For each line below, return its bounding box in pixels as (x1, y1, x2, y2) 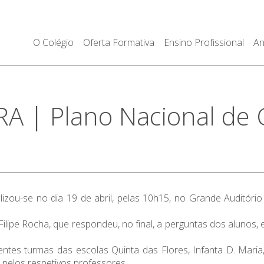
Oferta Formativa (82, 36, 154, 49)
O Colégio (32, 36, 74, 49)
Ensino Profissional (163, 36, 244, 49)
